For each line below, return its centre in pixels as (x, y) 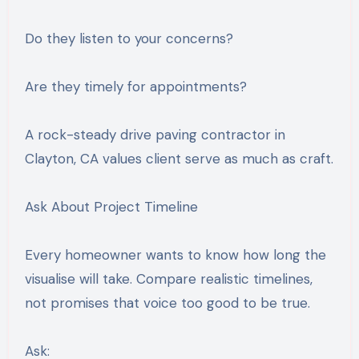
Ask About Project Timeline (111, 206)
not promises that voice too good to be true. (167, 303)
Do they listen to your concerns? (129, 38)
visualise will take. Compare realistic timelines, (168, 278)
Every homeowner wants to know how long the (175, 254)
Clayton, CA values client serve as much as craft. (179, 158)
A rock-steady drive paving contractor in (155, 134)
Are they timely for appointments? (135, 86)
